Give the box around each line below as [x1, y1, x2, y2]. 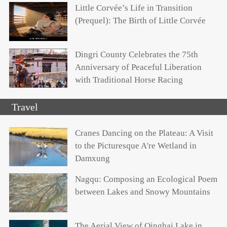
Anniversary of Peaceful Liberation [74, 62, 202, 72]
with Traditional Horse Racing [74, 74, 183, 85]
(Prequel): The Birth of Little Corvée [74, 16, 206, 26]
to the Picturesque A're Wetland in [74, 140, 197, 150]
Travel [12, 101, 39, 112]
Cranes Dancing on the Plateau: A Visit [74, 128, 213, 138]
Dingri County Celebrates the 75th [74, 49, 198, 59]
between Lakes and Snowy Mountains [74, 187, 210, 197]
